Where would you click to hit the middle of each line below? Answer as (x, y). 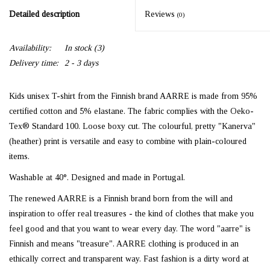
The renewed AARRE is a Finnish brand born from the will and (121, 199)
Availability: (30, 48)
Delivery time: (34, 63)
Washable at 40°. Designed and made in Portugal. (97, 178)
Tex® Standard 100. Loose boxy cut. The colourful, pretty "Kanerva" (132, 127)
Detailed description (44, 14)
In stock (78, 48)
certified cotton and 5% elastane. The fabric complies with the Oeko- (131, 111)
